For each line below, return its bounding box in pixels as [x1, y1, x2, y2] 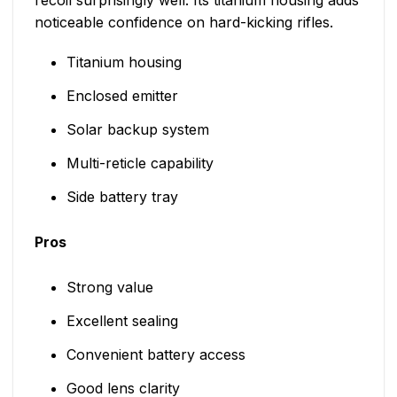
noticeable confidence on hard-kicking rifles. [35, 12, 333, 31]
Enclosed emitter [66, 87, 178, 105]
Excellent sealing [66, 312, 178, 331]
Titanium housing [66, 53, 182, 72]
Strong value [66, 278, 153, 297]
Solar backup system [66, 121, 209, 139]
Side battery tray [66, 188, 178, 206]
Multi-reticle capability [66, 154, 214, 173]
